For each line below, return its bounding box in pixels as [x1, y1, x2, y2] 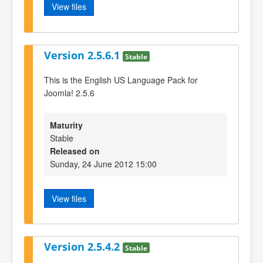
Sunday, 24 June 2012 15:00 [50, 157, 157, 170]
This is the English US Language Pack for [44, 74, 198, 86]
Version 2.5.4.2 [44, 240, 123, 254]
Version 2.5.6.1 [44, 48, 123, 62]
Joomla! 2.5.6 [44, 87, 95, 99]
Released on [50, 144, 100, 157]
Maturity [50, 119, 83, 131]
